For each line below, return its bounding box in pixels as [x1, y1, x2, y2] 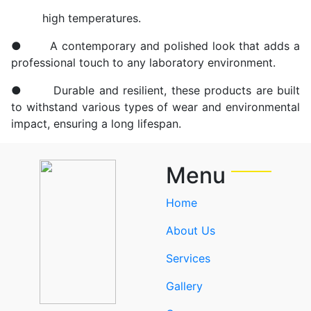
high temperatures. [11, 11, 141, 25]
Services [166, 251, 210, 265]
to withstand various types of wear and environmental [11, 100, 300, 114]
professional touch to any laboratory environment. [11, 56, 276, 69]
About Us [166, 224, 215, 237]
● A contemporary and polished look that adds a [11, 39, 300, 53]
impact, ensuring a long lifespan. [11, 117, 181, 131]
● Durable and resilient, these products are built [11, 83, 300, 97]
